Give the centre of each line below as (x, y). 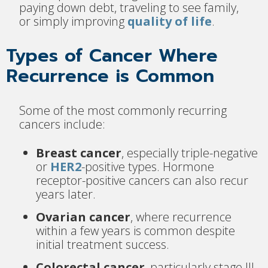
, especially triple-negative (190, 153)
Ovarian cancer (83, 217)
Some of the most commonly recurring (123, 111)
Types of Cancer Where (112, 56)
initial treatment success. (103, 244)
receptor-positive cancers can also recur (142, 180)
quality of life (170, 21)
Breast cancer (79, 153)
